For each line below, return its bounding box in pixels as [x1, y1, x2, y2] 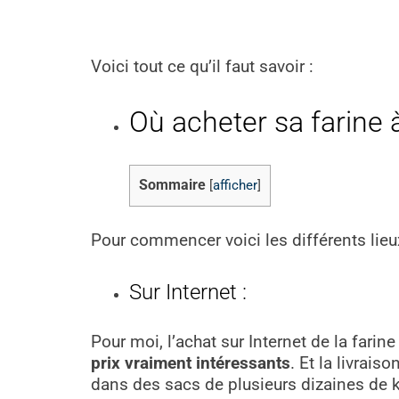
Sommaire [138, 176, 206, 194]
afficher [212, 178, 257, 194]
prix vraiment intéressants [91, 353, 290, 373]
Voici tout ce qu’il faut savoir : [91, 57, 313, 77]
